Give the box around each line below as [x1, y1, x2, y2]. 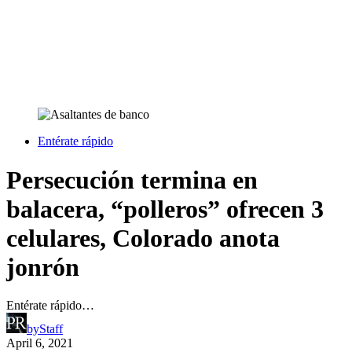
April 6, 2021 [6, 336, 73, 350]
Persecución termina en [6, 165, 258, 194]
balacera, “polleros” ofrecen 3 [6, 194, 324, 223]
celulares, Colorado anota [6, 223, 280, 252]
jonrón [6, 252, 79, 281]
